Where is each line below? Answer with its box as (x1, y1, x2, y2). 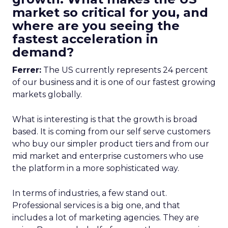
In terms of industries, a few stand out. (12, 188, 167, 198)
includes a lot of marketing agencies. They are (12, 213, 199, 222)
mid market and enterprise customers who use (12, 151, 204, 161)
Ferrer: (12, 65, 41, 75)
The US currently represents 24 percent (41, 65, 208, 75)
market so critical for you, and (12, 5, 208, 20)
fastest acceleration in (12, 32, 158, 46)
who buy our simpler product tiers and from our (12, 139, 209, 149)
